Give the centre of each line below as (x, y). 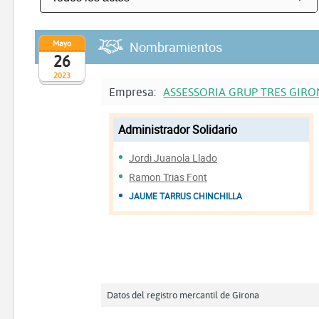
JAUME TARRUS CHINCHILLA (186, 196)
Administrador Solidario (178, 129)
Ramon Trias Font (168, 177)
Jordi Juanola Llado (173, 157)
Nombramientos (176, 47)
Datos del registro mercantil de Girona (183, 295)
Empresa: (134, 92)
